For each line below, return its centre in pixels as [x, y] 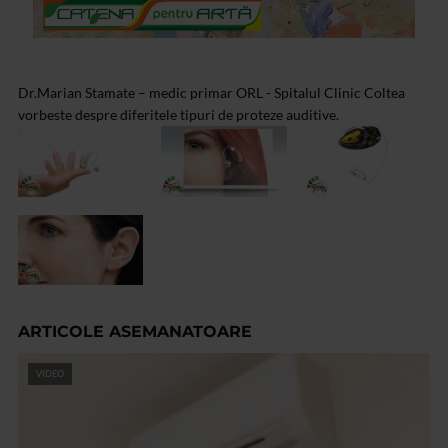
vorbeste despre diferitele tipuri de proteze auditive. [178, 115]
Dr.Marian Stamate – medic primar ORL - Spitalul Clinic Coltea [211, 93]
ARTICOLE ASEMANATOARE [135, 331]
